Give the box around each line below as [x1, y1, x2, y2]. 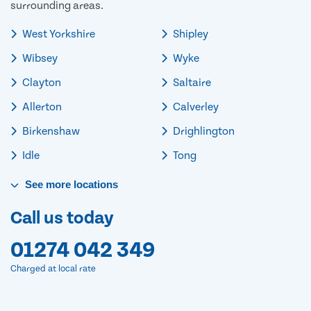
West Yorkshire [20, 28, 95, 41]
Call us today [10, 208, 114, 229]
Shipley [171, 28, 208, 41]
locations [71, 178, 118, 191]
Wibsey [20, 52, 58, 65]
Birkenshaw [20, 125, 80, 138]
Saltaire [171, 76, 211, 90]
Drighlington [171, 125, 235, 138]
